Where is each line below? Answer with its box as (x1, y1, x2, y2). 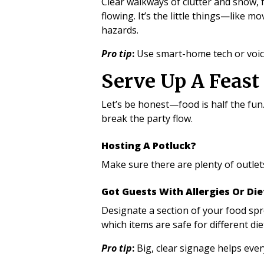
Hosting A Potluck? (101, 139, 196, 152)
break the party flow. (101, 112, 193, 125)
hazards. (101, 24, 138, 37)
